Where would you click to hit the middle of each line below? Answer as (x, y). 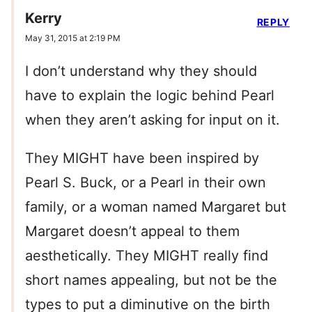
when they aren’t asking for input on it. (153, 120)
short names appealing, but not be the (151, 280)
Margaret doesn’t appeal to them (132, 232)
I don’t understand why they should (141, 71)
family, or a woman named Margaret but (156, 207)
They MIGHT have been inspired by (142, 158)
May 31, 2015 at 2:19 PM (73, 38)
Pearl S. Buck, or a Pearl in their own (146, 183)
